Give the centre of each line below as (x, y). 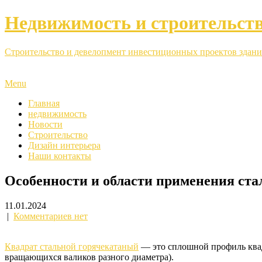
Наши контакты (60, 156)
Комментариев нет (51, 216)
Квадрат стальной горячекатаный (72, 246)
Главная (44, 103)
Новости (45, 124)
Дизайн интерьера (64, 145)
